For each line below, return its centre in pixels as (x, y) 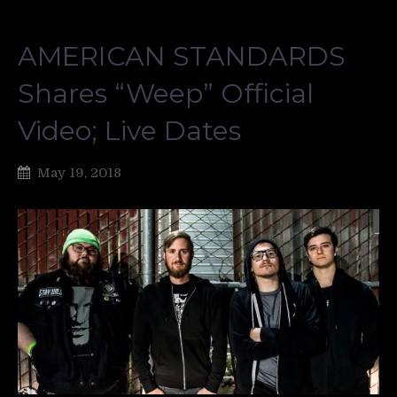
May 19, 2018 (79, 173)
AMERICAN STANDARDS (182, 56)
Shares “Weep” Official (166, 93)
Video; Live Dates (129, 131)
